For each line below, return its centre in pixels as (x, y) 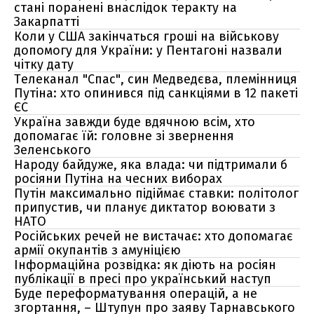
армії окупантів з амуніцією (97, 250)
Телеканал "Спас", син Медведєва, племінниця (156, 79)
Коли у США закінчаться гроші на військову (146, 36)
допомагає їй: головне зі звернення (124, 136)
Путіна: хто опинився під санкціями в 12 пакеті (156, 93)
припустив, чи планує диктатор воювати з (145, 207)
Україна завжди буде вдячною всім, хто (135, 122)
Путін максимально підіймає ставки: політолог (156, 193)
